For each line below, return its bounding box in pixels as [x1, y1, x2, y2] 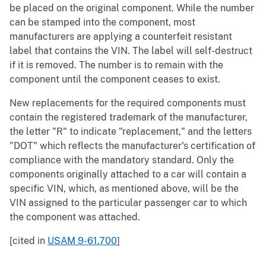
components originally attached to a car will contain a [9, 169, 246, 180]
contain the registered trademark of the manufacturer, [9, 112, 248, 123]
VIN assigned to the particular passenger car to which [9, 197, 247, 209]
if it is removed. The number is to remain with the [9, 59, 223, 71]
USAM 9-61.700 [47, 235, 117, 247]
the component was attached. [9, 211, 140, 223]
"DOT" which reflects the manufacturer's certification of [9, 140, 255, 152]
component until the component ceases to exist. [9, 74, 220, 85]
